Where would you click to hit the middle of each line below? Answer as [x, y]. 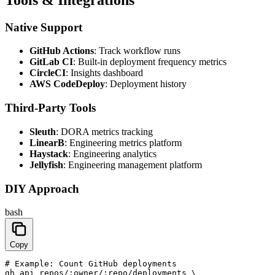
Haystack [49, 153]
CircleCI [48, 73]
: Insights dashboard [104, 73]
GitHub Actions [62, 51]
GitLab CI [51, 62]
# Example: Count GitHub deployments [91, 264]
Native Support [44, 27]
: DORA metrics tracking [104, 131]
